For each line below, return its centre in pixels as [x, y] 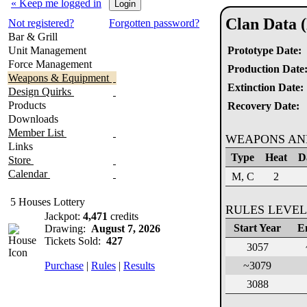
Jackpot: [64, 216]
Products [28, 105]
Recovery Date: [263, 106]
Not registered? [41, 23]
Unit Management [49, 50]
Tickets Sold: [75, 241]
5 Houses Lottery [48, 202]
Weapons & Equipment [60, 78]
